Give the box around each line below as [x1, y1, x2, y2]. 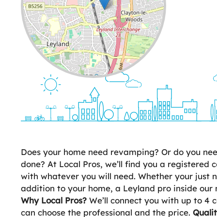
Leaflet [69, 72, 85, 79]
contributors [132, 72, 161, 79]
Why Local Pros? [21, 195, 87, 205]
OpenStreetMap [94, 72, 132, 79]
